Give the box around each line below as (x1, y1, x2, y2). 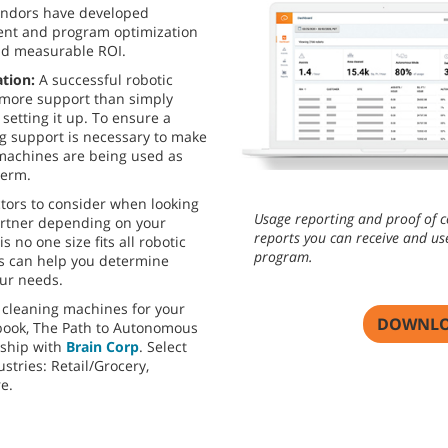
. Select (139, 337, 187, 357)
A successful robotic (39, 70, 173, 90)
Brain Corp (66, 337, 139, 357)
